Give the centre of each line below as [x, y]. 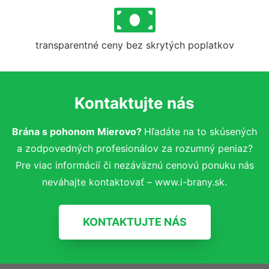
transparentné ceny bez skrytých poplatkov [134, 45]
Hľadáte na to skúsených [201, 131]
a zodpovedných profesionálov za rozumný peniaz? [134, 148]
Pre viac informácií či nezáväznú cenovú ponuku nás [134, 165]
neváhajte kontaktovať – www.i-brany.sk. [134, 182]
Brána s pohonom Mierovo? [78, 131]
